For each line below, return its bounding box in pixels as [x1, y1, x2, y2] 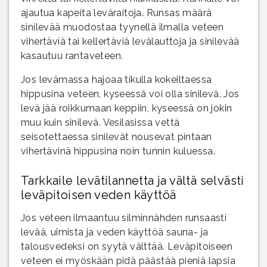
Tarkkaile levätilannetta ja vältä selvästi [21, 173, 244, 188]
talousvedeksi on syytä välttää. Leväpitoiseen [21, 240, 232, 252]
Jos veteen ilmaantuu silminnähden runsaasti [21, 212, 227, 223]
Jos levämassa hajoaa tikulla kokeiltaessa [21, 73, 212, 85]
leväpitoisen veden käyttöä [21, 187, 176, 202]
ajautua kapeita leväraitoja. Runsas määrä [21, 7, 212, 18]
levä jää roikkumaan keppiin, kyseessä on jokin [21, 102, 232, 114]
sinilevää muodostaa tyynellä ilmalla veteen [21, 21, 224, 33]
